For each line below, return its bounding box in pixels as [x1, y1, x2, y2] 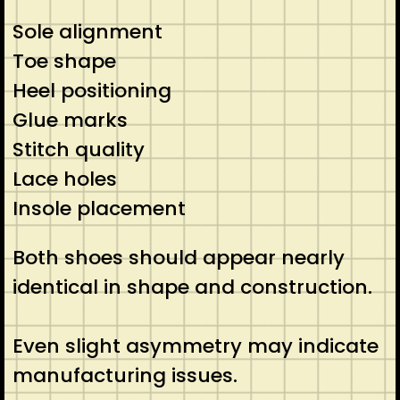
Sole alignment [12, 17, 162, 46]
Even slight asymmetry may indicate [12, 331, 379, 360]
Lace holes [12, 164, 117, 193]
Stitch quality [12, 135, 145, 163]
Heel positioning [12, 76, 171, 104]
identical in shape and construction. [12, 272, 372, 301]
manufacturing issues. [12, 361, 237, 389]
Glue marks [12, 105, 128, 134]
